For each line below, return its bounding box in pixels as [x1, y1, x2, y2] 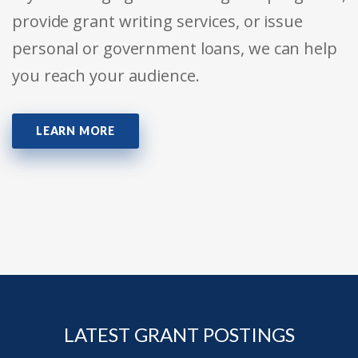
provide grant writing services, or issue [12, 10, 303, 32]
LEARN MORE [36, 123, 115, 137]
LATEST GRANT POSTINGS [63, 322, 295, 346]
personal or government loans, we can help [12, 37, 337, 59]
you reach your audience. [12, 64, 200, 86]
